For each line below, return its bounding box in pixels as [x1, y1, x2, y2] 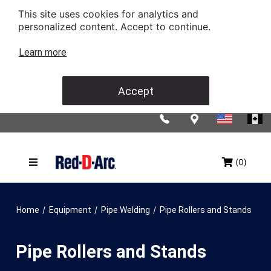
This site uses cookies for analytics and [18, 8, 198, 20]
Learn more [19, 47, 67, 58]
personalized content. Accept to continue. [18, 21, 214, 33]
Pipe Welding [101, 205, 150, 215]
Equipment [49, 205, 91, 215]
